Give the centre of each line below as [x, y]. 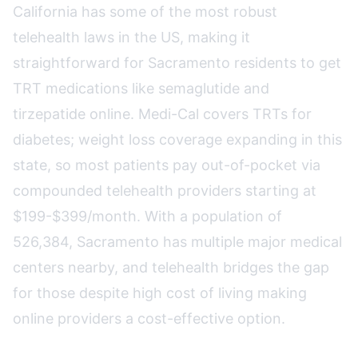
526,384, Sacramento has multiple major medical [177, 242]
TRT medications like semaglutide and [141, 88]
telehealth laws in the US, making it [131, 37]
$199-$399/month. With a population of [147, 216]
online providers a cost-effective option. [149, 318]
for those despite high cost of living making [160, 293]
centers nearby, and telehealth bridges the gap [171, 267]
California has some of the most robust [145, 12]
